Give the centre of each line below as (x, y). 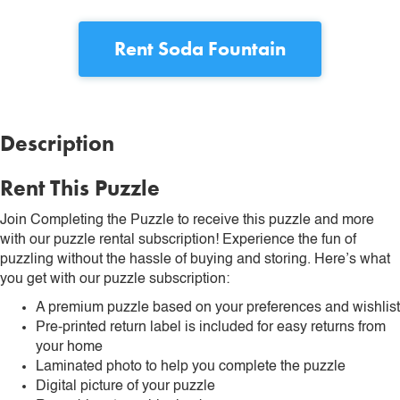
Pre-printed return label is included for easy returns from (211, 327)
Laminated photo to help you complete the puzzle (191, 367)
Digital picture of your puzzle (125, 386)
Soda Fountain (222, 48)
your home (69, 347)
